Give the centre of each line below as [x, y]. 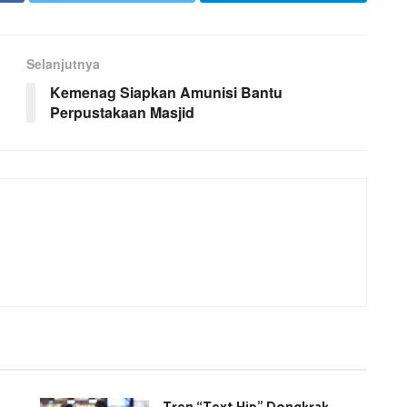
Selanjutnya [63, 64]
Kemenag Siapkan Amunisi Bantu [166, 93]
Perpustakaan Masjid [122, 113]
